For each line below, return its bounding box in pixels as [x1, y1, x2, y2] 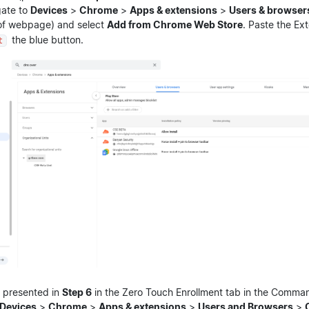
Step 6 [62, 286, 92, 299]
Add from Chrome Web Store [107, 19, 243, 31]
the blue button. [8, 34, 83, 46]
